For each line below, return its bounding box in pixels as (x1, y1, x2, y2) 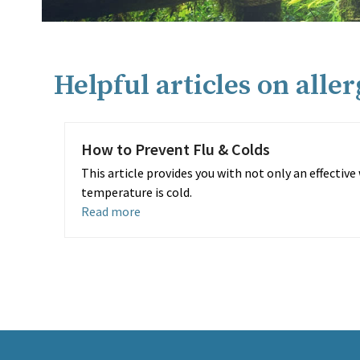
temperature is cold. (80, 184, 192, 200)
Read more (80, 203, 141, 219)
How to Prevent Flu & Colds (80, 139, 270, 159)
